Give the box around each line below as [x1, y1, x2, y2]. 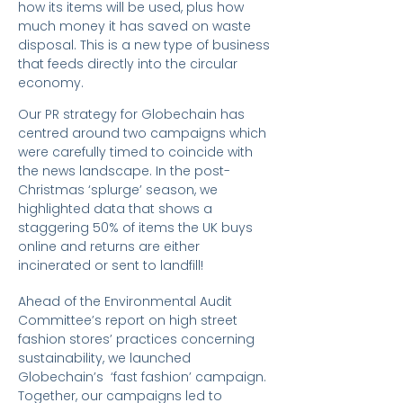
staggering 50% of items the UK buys [18, 219, 253, 237]
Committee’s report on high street [18, 311, 237, 329]
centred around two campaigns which [18, 124, 266, 142]
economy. [18, 74, 87, 92]
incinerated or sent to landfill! [18, 256, 203, 274]
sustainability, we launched [18, 349, 191, 367]
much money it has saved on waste [18, 17, 251, 35]
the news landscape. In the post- [18, 162, 230, 180]
